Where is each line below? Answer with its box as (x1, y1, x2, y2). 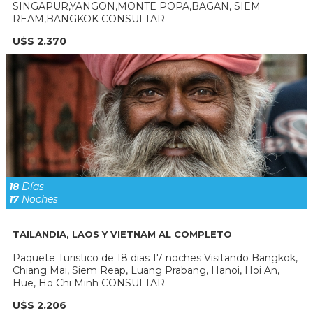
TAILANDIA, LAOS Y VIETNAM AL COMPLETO (13, 228, 232, 240)
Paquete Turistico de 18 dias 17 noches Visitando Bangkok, (13, 251, 298, 264)
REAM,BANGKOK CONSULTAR (13, 13, 165, 26)
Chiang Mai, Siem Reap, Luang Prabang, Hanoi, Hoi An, (13, 263, 279, 277)
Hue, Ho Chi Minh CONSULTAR (13, 276, 165, 289)
